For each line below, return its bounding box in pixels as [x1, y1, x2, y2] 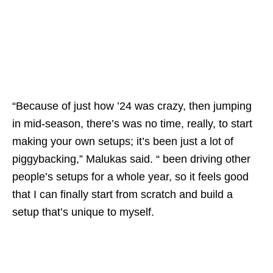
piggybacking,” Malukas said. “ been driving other [12, 152, 250, 165]
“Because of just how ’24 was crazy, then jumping [12, 99, 252, 112]
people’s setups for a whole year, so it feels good [12, 170, 249, 183]
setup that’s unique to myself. [12, 205, 154, 218]
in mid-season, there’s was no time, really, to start [12, 117, 252, 130]
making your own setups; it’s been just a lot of [12, 135, 233, 147]
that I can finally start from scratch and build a [12, 188, 233, 200]
